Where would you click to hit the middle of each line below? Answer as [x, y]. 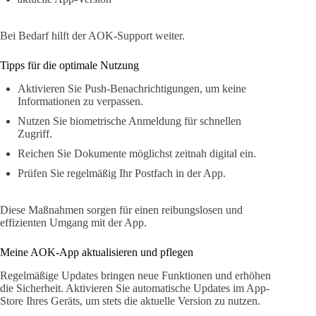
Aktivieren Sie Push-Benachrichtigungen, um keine [132, 88]
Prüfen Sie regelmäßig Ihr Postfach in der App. [122, 173]
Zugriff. [35, 133]
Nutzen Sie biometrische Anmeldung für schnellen [129, 121]
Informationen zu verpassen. [80, 101]
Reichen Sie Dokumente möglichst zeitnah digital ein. [137, 153]
